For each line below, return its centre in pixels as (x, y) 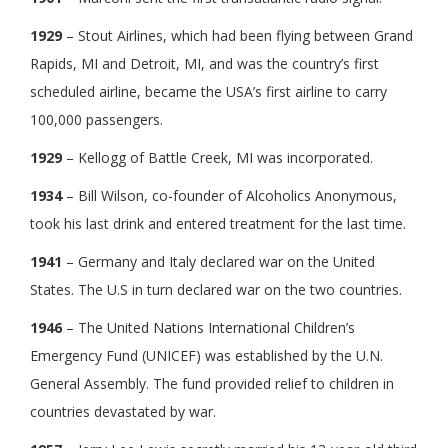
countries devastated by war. (123, 411)
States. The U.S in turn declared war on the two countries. (216, 289)
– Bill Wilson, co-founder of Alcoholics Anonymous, (229, 195)
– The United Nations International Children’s (208, 327)
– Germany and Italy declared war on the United (218, 261)
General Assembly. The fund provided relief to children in (212, 383)
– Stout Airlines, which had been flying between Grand (237, 35)
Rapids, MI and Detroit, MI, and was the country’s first (204, 63)
